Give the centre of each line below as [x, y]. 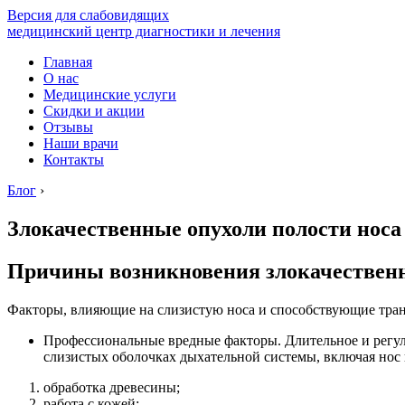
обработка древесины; [112, 387]
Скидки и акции [94, 111]
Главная [68, 62]
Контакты [74, 160]
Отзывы [68, 127]
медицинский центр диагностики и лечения [144, 31]
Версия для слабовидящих [88, 15]
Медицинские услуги [110, 94]
